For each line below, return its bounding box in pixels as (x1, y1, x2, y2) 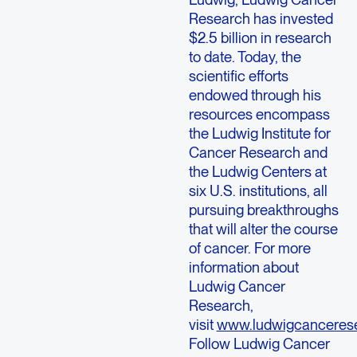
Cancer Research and (188, 143, 328, 161)
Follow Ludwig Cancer (188, 334, 330, 352)
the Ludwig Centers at (188, 162, 327, 180)
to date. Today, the (188, 47, 301, 65)
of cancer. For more (188, 238, 311, 257)
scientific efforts (188, 66, 288, 84)
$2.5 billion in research (188, 28, 331, 46)
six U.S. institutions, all (188, 181, 328, 199)
